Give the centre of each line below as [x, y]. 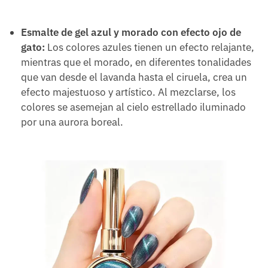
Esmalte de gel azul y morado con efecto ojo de [131, 32]
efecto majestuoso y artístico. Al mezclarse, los [128, 92]
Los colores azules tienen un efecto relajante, [150, 47]
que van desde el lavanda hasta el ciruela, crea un [134, 77]
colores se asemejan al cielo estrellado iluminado [133, 107]
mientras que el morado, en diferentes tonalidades [136, 62]
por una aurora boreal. [72, 122]
